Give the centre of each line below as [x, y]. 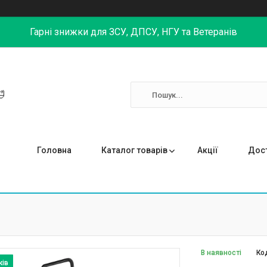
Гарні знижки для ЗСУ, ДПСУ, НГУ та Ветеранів [133, 32]
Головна [54, 150]
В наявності [221, 253]
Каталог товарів [134, 150]
